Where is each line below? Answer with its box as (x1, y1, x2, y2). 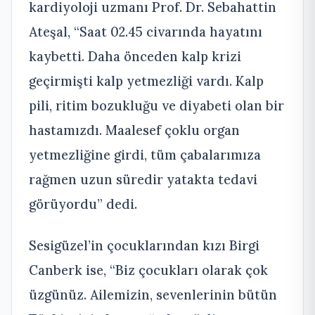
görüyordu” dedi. (29, 195, 137, 212)
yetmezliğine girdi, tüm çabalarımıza (29, 146, 261, 163)
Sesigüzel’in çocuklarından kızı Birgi (29, 236, 259, 254)
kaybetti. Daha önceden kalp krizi (29, 47, 241, 65)
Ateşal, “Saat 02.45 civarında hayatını (29, 22, 262, 40)
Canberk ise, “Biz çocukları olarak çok (29, 261, 268, 278)
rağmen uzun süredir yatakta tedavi (29, 170, 257, 188)
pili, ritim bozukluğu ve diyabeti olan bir (29, 96, 284, 114)
